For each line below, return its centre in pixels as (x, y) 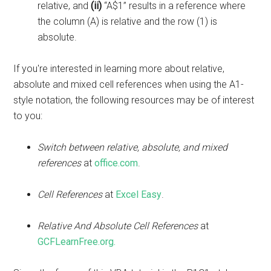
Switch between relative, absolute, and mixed (133, 148)
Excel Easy (139, 195)
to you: (28, 116)
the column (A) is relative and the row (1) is (128, 22)
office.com (116, 163)
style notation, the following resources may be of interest (134, 100)
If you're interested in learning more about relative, (119, 69)
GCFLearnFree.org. (77, 242)
